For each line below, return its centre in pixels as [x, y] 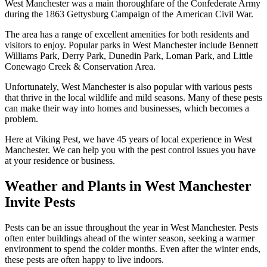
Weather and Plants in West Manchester [128, 186]
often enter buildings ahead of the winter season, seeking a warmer [130, 238]
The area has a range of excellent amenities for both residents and [127, 34]
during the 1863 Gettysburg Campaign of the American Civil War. [129, 14]
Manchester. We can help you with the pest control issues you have [130, 150]
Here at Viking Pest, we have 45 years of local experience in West [128, 139]
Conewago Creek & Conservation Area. [80, 66]
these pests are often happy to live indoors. [84, 259]
